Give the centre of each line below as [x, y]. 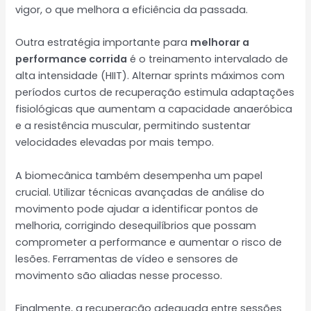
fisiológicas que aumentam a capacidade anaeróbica [154, 109]
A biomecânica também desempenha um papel [139, 175]
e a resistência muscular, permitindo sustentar [133, 126]
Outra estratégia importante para [103, 43]
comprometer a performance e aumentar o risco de [149, 242]
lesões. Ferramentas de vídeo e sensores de [127, 259]
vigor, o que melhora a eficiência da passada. [132, 10]
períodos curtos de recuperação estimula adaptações [155, 93]
